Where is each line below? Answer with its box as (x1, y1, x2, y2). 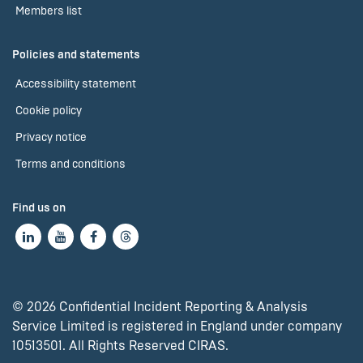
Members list (15, 4, 82, 18)
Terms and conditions (15, 157, 126, 171)
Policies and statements (12, 48, 140, 62)
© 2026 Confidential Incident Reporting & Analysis (12, 299, 308, 314)
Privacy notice (15, 130, 87, 144)
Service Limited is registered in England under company (12, 318, 342, 334)
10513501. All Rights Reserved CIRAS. (12, 338, 228, 353)
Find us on (12, 201, 66, 215)
